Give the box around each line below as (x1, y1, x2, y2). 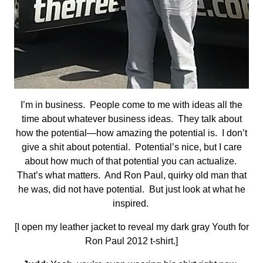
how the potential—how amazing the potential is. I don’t (16, 127, 247, 138)
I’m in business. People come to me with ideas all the (21, 99, 242, 110)
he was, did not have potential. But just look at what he (18, 184, 245, 194)
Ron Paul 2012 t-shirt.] (85, 235, 178, 246)
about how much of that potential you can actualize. (24, 156, 239, 166)
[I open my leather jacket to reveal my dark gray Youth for (14, 221, 249, 232)
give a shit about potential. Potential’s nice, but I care (21, 141, 242, 152)
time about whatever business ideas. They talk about (21, 113, 242, 124)
